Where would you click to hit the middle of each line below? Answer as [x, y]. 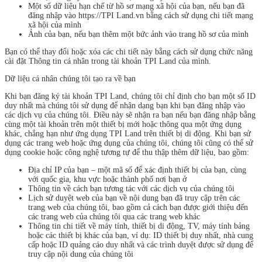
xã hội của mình [55, 25]
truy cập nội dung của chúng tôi [81, 254]
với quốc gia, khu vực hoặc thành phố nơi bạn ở [107, 179]
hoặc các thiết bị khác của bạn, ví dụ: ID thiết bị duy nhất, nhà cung [141, 235]
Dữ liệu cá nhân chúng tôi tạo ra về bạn [70, 78]
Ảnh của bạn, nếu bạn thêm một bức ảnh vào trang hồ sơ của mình [138, 34]
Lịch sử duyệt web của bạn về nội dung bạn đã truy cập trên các [134, 198]
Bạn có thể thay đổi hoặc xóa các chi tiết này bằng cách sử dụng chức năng [129, 51]
